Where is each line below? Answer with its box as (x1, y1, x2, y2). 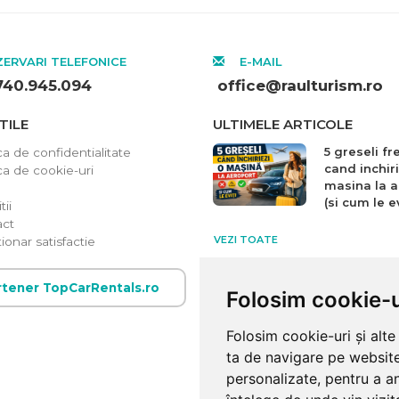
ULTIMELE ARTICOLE (213, 116, 353, 134)
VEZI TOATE (214, 233, 278, 247)
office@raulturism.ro (217, 77, 383, 95)
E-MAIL (236, 54, 282, 69)
